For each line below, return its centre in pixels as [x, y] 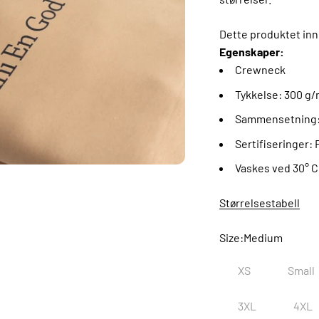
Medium [263, 238]
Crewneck [260, 70]
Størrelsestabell [260, 203]
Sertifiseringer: [275, 143]
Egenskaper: [252, 52]
